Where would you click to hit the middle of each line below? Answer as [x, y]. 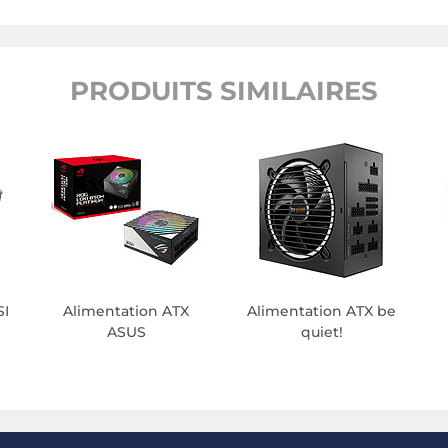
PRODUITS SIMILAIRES [224, 91]
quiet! [321, 332]
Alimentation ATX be [322, 311]
